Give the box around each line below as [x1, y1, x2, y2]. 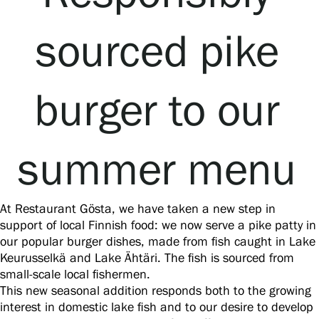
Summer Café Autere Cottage [17, 155, 155, 169]
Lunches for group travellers [17, 104, 150, 118]
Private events [17, 121, 84, 135]
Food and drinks [17, 87, 95, 101]
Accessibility [17, 53, 75, 67]
